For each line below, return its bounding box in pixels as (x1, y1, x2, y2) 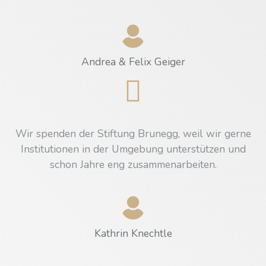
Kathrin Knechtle (94, 226, 172, 240)
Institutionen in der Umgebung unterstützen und (20, 141, 246, 156)
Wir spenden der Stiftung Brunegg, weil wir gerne (15, 126, 251, 141)
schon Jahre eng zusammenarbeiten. (49, 157, 217, 172)
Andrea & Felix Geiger (81, 54, 185, 69)
